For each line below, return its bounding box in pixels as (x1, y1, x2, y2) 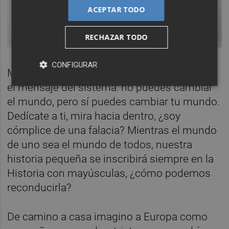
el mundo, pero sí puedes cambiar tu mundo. (7, 96, 220, 108)
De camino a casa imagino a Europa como (7, 211, 208, 223)
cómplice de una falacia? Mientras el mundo (7, 124, 217, 137)
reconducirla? (7, 181, 72, 194)
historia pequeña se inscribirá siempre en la (7, 153, 214, 166)
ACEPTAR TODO (87, 5, 145, 14)
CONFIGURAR (52, 60, 98, 70)
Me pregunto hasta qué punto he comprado (7, 67, 215, 80)
